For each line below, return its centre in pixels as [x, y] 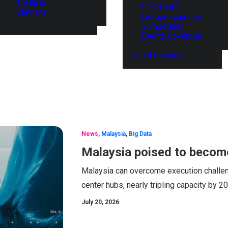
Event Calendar [158, 55]
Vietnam [31, 12]
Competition [163, 26]
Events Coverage [171, 36]
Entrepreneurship [171, 17]
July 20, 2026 [100, 202]
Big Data [140, 134]
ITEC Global [162, 7]
